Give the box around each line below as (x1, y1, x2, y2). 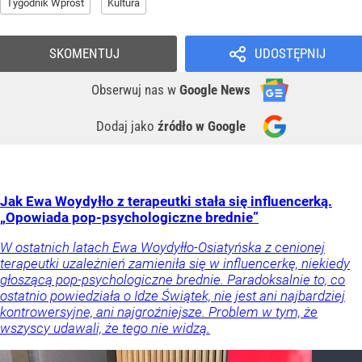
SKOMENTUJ (49, 45, 120, 62)
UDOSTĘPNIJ (254, 45, 326, 62)
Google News (179, 82, 250, 99)
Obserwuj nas (91, 82, 167, 99)
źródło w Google (158, 118, 246, 135)
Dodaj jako (96, 118, 158, 135)
